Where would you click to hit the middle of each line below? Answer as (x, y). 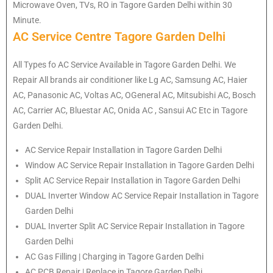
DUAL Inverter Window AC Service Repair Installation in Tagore (142, 195)
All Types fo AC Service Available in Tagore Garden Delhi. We (124, 64)
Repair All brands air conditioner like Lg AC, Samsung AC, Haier (130, 80)
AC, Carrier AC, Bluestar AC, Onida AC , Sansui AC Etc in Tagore (130, 110)
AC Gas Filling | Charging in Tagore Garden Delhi (114, 256)
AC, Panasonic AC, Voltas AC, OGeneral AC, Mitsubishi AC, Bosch (134, 95)
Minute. (27, 20)
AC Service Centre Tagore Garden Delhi (119, 36)
